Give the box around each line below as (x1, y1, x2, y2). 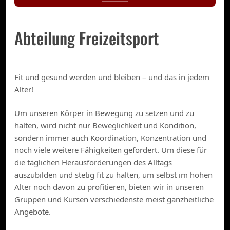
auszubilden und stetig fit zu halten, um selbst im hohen (14, 169, 213, 180)
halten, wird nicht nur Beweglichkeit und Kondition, (14, 120, 197, 131)
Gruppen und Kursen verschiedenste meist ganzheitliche (14, 194, 214, 205)
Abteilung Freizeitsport (14, 25, 160, 50)
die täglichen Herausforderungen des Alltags (14, 157, 172, 168)
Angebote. (14, 206, 51, 217)
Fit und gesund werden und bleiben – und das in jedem (14, 71, 210, 82)
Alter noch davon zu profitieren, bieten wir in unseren (14, 182, 204, 193)
